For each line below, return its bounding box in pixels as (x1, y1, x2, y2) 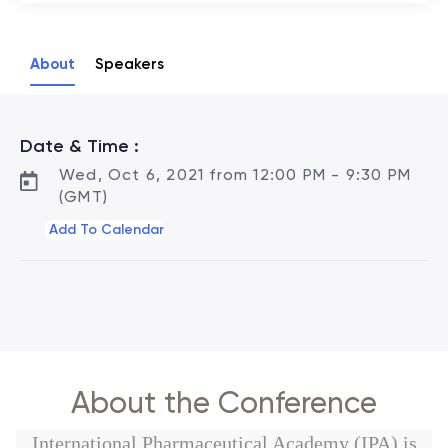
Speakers (95, 55, 164, 73)
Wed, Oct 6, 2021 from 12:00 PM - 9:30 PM (59, 165, 412, 184)
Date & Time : (20, 135, 139, 157)
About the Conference (71, 384, 377, 420)
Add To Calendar (49, 220, 164, 238)
